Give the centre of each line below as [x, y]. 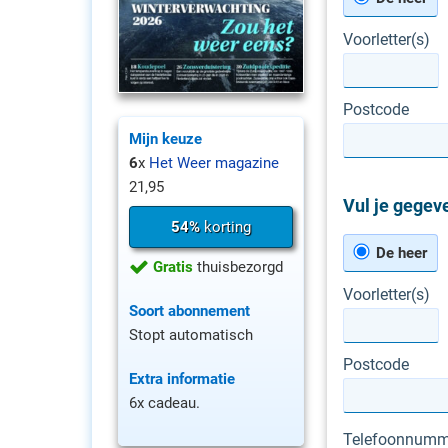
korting [225, 226]
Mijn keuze [165, 138]
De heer [399, 253]
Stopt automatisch [191, 334]
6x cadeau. [164, 402]
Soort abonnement [189, 310]
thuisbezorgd [238, 266]
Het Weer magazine [212, 162]
